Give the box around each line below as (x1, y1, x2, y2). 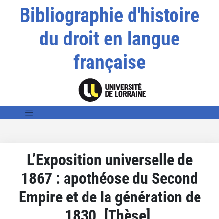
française (73, 51, 146, 74)
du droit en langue (39, 27, 180, 50)
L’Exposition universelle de (26, 150, 193, 169)
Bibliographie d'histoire (19, 4, 199, 27)
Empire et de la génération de (18, 187, 201, 206)
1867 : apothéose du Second (21, 169, 198, 188)
